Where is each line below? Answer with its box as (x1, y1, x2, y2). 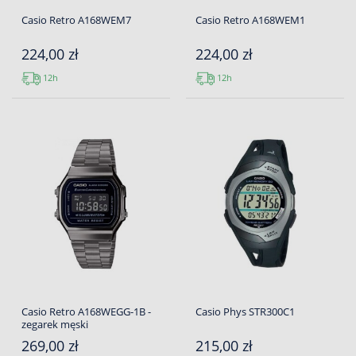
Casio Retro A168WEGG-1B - (21, 304, 151, 319)
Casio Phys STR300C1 (195, 304, 295, 319)
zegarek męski (21, 317, 88, 332)
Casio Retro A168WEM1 (195, 13, 305, 28)
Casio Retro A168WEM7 (21, 13, 131, 28)
